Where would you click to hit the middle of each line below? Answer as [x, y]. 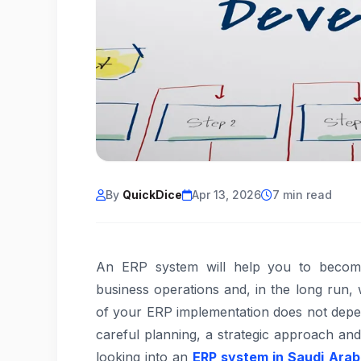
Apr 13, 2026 [226, 195]
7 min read [302, 195]
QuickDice [152, 195]
